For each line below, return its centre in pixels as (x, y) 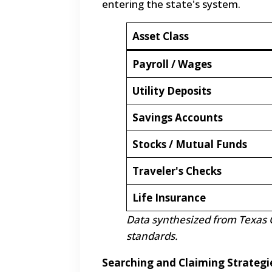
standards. (152, 236)
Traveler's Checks (177, 171)
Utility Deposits (172, 91)
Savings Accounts (177, 118)
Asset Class (160, 36)
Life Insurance (169, 198)
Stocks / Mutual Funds (189, 144)
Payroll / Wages (172, 64)
